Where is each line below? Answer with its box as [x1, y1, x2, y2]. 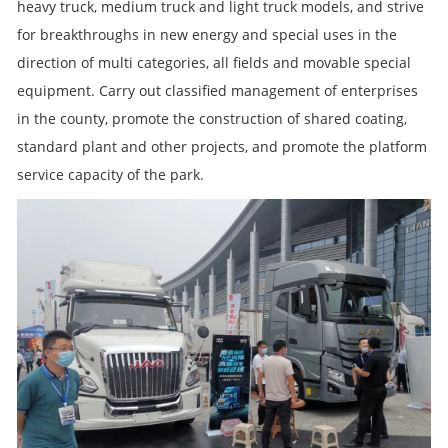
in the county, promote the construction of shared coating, [17, 109, 407, 128]
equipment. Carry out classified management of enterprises [17, 81, 418, 100]
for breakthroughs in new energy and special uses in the [17, 25, 397, 44]
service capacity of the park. [17, 165, 204, 184]
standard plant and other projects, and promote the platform [17, 137, 427, 156]
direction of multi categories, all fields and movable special [17, 53, 411, 72]
